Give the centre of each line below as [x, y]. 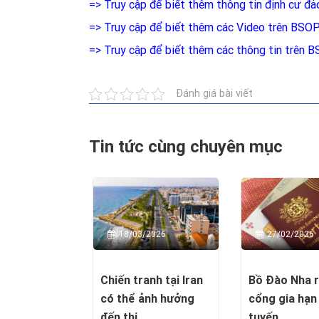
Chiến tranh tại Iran [152, 281]
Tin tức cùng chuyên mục [186, 147]
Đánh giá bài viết [214, 94]
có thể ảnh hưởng [147, 299]
